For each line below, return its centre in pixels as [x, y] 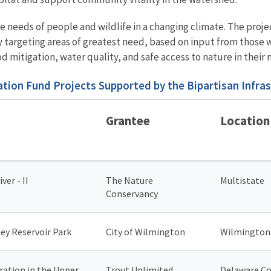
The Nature [129, 180]
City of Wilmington [145, 231]
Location [245, 120]
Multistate [242, 180]
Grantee [128, 120]
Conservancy [132, 193]
